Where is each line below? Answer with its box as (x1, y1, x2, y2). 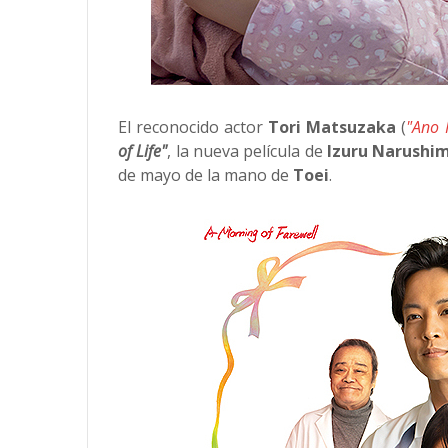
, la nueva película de (167, 140, 323, 162)
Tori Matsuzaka (263, 116, 397, 138)
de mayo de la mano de (118, 164, 289, 186)
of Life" (118, 140, 168, 162)
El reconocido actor (118, 116, 264, 138)
